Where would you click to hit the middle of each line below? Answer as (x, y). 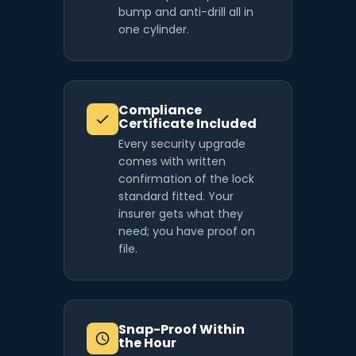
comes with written (172, 162)
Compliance (160, 110)
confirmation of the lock (186, 179)
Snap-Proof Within (182, 330)
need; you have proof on (187, 232)
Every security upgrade (182, 144)
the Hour (147, 343)
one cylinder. (154, 30)
